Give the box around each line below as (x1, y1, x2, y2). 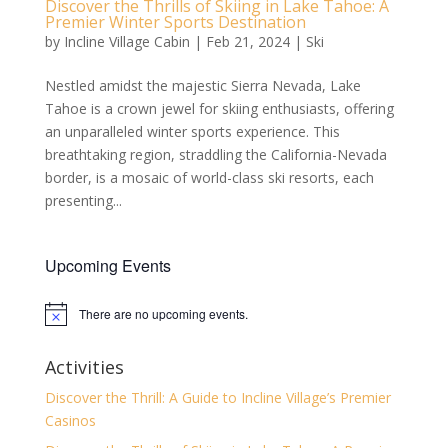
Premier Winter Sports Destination (44, 11, 306, 34)
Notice (43, 311, 79, 329)
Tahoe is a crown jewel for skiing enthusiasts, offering (44, 99, 394, 119)
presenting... (44, 191, 122, 211)
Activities (44, 355, 124, 380)
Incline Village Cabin (63, 32, 190, 52)
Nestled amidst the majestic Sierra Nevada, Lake (44, 76, 361, 96)
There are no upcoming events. (78, 305, 248, 323)
